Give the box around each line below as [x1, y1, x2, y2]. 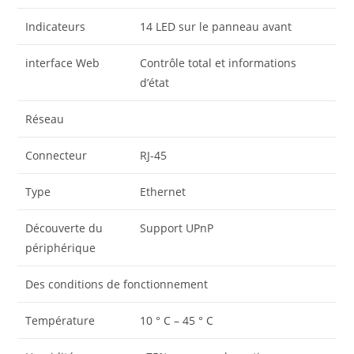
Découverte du [25, 220, 104, 236]
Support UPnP [140, 220, 214, 236]
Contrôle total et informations [140, 55, 297, 71]
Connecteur [25, 148, 88, 164]
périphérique [25, 240, 96, 256]
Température [25, 313, 96, 329]
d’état [140, 75, 170, 91]
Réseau [25, 111, 65, 127]
